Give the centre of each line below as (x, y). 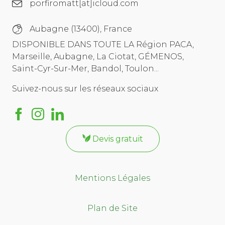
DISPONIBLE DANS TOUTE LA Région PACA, (103, 45)
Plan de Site (113, 208)
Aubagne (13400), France (81, 29)
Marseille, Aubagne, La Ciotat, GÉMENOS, (98, 57)
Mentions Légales (113, 178)
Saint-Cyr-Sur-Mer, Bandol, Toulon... (85, 69)
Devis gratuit (118, 139)
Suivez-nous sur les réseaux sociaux (85, 89)
